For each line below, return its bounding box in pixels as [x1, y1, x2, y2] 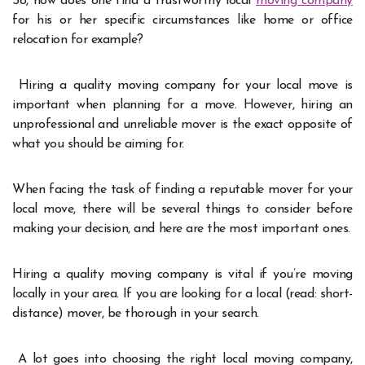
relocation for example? [12, 33, 143, 46]
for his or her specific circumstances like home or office [12, 13, 353, 27]
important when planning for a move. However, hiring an [12, 98, 353, 112]
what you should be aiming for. [12, 137, 184, 151]
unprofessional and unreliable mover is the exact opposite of [12, 117, 353, 131]
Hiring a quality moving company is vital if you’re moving [12, 267, 353, 281]
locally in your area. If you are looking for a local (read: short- [12, 287, 353, 301]
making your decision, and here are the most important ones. [12, 222, 350, 235]
